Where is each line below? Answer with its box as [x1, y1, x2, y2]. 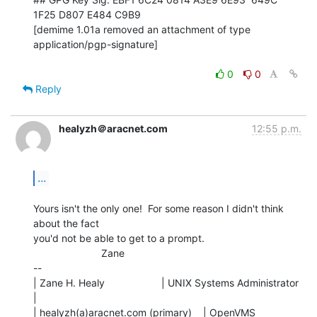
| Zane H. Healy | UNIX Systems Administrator [33, 276, 299, 289]
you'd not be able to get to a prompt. [33, 231, 204, 244]
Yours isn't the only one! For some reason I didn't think [33, 202, 284, 214]
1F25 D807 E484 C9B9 [33, 8, 141, 21]
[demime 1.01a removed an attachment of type [33, 23, 250, 35]
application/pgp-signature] [33, 38, 158, 50]
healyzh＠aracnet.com [59, 122, 168, 134]
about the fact [33, 217, 99, 229]
